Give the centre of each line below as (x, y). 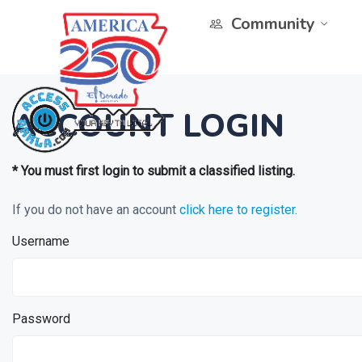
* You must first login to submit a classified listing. (154, 171)
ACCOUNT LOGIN (148, 126)
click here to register (237, 210)
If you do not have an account (96, 210)
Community (273, 24)
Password (41, 319)
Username (41, 241)
